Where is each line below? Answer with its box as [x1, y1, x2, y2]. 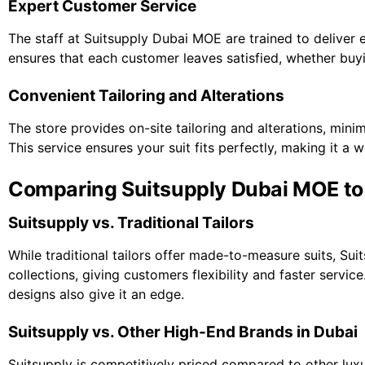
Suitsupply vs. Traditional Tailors [8, 213, 254, 233]
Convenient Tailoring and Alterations [8, 86, 284, 106]
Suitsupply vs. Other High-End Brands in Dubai [8, 323, 358, 342]
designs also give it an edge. [8, 286, 184, 303]
